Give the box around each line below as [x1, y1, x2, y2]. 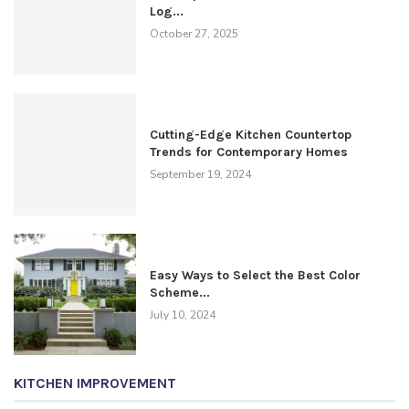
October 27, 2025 [149, 26, 238, 42]
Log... [149, 4, 184, 20]
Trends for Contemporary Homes [149, 144, 348, 161]
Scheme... [149, 284, 210, 300]
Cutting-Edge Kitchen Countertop [149, 127, 351, 143]
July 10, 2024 [149, 307, 215, 322]
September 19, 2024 [149, 167, 251, 183]
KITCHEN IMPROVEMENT [14, 374, 176, 393]
